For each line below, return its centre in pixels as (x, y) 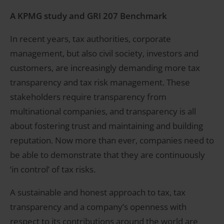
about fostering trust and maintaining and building (106, 125)
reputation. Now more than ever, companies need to (112, 140)
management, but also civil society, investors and (104, 53)
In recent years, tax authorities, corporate (90, 38)
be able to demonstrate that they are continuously (107, 154)
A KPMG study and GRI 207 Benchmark (88, 15)
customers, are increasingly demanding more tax (105, 67)
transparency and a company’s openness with (98, 206)
